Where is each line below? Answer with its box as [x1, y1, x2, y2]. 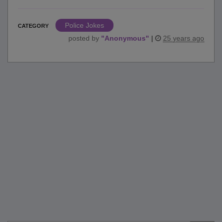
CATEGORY [18, 22, 49, 29]
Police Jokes [65, 21, 104, 29]
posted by [68, 34, 101, 42]
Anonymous [105, 34, 146, 42]
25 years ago [163, 34, 204, 42]
